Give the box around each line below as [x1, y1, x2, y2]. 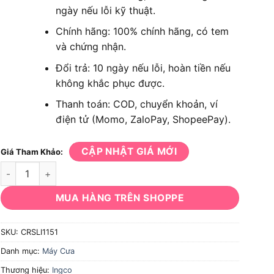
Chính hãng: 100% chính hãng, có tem [55, 25, 229, 38]
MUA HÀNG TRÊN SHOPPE [55, 192, 185, 204]
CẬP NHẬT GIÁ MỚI [81, 146, 177, 158]
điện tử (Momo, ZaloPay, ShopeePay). [55, 113, 231, 126]
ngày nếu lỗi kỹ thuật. [55, 4, 155, 17]
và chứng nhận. [55, 40, 126, 53]
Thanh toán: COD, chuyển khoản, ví [55, 98, 218, 111]
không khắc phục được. [55, 76, 165, 89]
